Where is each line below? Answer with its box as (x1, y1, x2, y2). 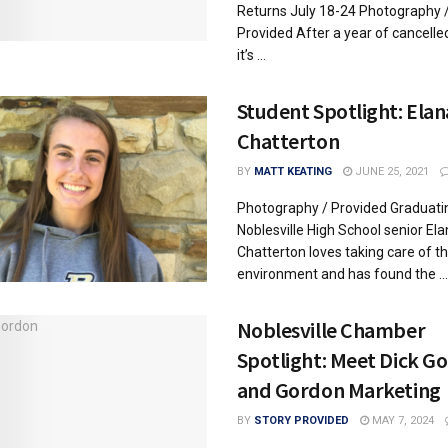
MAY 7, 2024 (368, 414, 434, 427)
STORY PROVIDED (253, 414, 349, 427)
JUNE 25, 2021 (351, 165, 429, 178)
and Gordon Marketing (236, 376, 441, 404)
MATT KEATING (253, 165, 332, 178)
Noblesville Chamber (236, 316, 426, 344)
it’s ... (236, 47, 266, 63)
